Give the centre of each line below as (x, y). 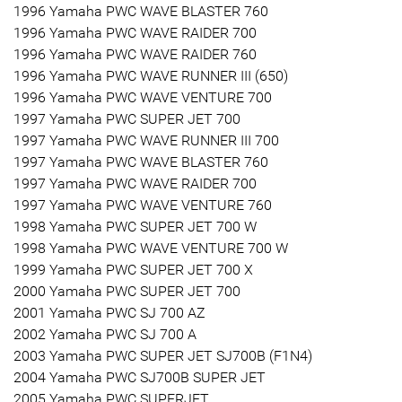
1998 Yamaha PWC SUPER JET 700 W (135, 226)
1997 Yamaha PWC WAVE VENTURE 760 (143, 205)
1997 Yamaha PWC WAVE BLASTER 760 (141, 162)
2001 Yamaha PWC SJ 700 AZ (109, 312)
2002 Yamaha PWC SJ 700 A (105, 334)
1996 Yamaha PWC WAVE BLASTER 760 (141, 11)
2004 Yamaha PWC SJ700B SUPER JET (140, 377)
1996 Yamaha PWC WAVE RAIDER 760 (135, 54)
